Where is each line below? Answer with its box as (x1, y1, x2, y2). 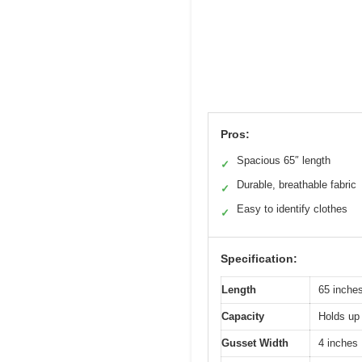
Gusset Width (221, 337, 288, 350)
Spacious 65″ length (237, 154, 330, 167)
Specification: (221, 252, 297, 266)
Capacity (221, 310, 264, 323)
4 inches (318, 337, 358, 350)
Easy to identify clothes (237, 203, 347, 216)
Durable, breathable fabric (237, 179, 356, 192)
